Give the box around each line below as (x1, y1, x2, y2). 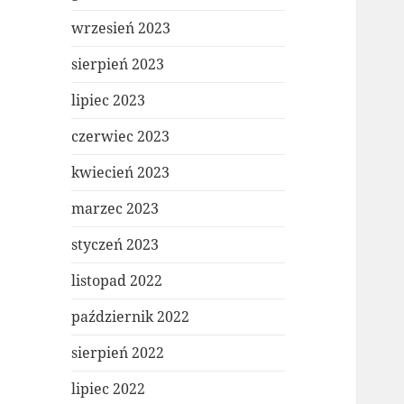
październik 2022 (71, 307, 190, 327)
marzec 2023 (71, 198, 160, 219)
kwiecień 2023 (71, 162, 170, 183)
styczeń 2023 (71, 234, 160, 255)
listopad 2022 (71, 271, 163, 291)
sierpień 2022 (71, 343, 165, 363)
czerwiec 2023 (71, 126, 170, 147)
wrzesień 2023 (71, 18, 171, 39)
